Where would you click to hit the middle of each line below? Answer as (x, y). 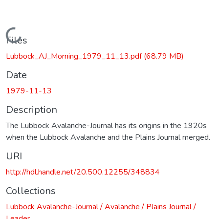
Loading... (23, 35)
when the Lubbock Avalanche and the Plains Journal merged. (108, 137)
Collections (31, 191)
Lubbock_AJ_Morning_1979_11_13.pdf (75, 56)
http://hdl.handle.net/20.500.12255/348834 (83, 172)
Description (32, 109)
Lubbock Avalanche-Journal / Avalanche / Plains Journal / (101, 207)
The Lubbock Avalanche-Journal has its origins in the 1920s (106, 125)
